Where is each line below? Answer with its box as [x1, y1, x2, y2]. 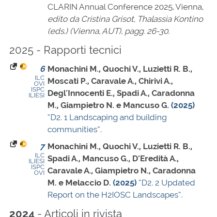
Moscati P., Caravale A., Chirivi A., [47, 76, 173, 86]
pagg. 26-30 [124, 26, 168, 36]
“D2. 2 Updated [139, 178, 195, 188]
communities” [47, 124, 100, 135]
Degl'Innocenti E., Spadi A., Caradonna [47, 88, 195, 98]
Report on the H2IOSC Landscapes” [47, 190, 181, 200]
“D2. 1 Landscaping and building [47, 112, 167, 123]
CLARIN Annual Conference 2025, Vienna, [47, 2, 203, 12]
